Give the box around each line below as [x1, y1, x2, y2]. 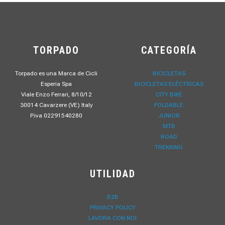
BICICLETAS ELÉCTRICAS [134, 80, 203, 88]
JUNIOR [158, 112, 180, 120]
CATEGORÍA [141, 44, 197, 57]
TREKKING [155, 144, 183, 151]
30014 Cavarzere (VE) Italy [20, 101, 93, 109]
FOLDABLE [154, 101, 183, 109]
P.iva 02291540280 [30, 112, 82, 120]
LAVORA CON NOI [88, 214, 137, 222]
